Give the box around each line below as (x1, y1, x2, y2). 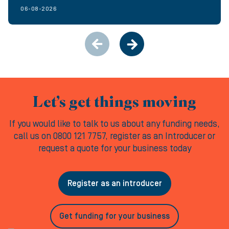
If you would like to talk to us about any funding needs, (9, 119, 220, 129)
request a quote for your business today (38, 143, 191, 154)
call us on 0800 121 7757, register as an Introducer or (14, 131, 215, 142)
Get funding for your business (59, 212, 170, 221)
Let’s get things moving (33, 95, 196, 111)
